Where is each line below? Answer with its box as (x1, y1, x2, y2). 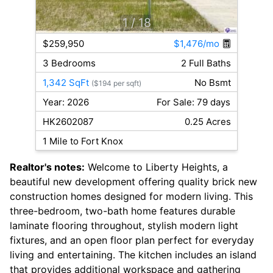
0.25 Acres (184, 116, 231, 128)
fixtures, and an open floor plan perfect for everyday (10, 234, 254, 247)
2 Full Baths (180, 57, 231, 69)
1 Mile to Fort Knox (42, 135, 123, 147)
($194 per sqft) (91, 79, 141, 88)
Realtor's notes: (10, 161, 85, 174)
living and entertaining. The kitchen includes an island (10, 249, 257, 261)
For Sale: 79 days (157, 96, 231, 108)
